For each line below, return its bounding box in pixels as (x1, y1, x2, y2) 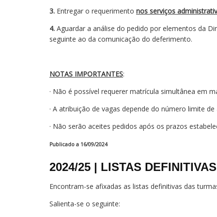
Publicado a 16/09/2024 (49, 141, 108, 148)
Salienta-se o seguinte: (49, 199, 120, 208)
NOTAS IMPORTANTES (49, 69, 123, 78)
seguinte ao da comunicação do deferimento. (49, 34, 192, 44)
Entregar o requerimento (57, 6, 136, 15)
